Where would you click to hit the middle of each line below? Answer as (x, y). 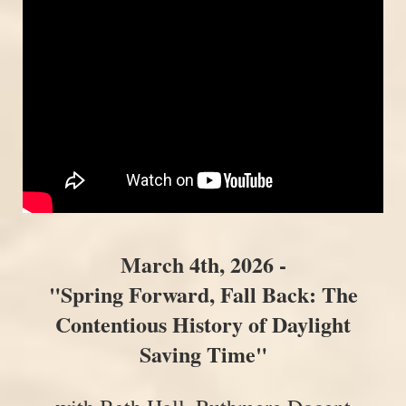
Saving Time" (203, 354)
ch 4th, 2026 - (224, 265)
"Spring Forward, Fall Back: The (203, 295)
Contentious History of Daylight (203, 324)
